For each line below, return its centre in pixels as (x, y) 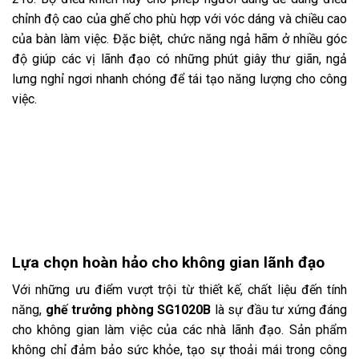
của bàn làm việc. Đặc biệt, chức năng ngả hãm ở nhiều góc (179, 39)
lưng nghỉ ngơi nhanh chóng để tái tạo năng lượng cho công (179, 79)
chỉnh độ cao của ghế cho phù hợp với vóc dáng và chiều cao (179, 19)
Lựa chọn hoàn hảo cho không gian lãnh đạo (168, 262)
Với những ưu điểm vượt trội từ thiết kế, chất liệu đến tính (179, 290)
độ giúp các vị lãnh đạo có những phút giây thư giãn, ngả (179, 59)
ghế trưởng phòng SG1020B (128, 310)
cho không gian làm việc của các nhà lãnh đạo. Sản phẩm (179, 330)
